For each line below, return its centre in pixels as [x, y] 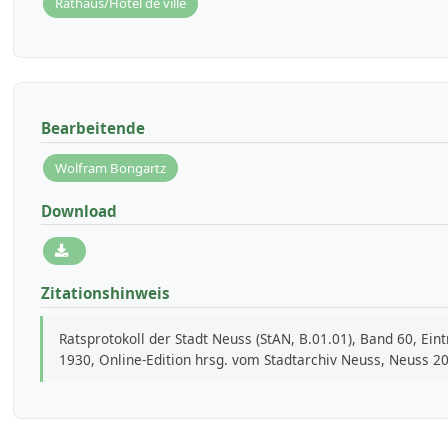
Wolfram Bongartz [111, 167]
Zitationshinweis [105, 293]
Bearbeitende [92, 127]
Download [78, 210]
